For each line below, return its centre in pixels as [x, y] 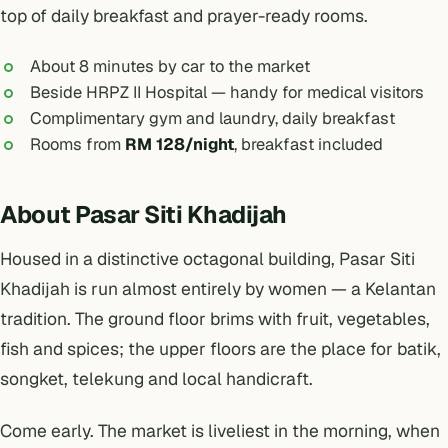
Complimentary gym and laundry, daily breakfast [212, 117]
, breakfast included [308, 143]
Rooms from [77, 143]
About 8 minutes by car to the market [170, 65]
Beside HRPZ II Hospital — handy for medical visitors [227, 91]
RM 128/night [179, 143]
